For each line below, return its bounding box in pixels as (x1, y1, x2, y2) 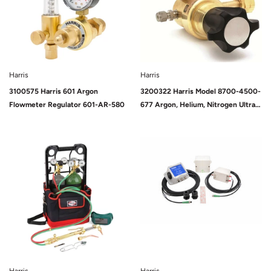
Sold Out (229, 139, 258, 147)
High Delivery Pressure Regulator (140, 114, 253, 122)
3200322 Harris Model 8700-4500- (140, 87, 261, 96)
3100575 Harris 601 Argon (9, 87, 98, 96)
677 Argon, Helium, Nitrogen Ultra (140, 100, 255, 109)
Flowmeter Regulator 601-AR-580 (9, 100, 125, 109)
